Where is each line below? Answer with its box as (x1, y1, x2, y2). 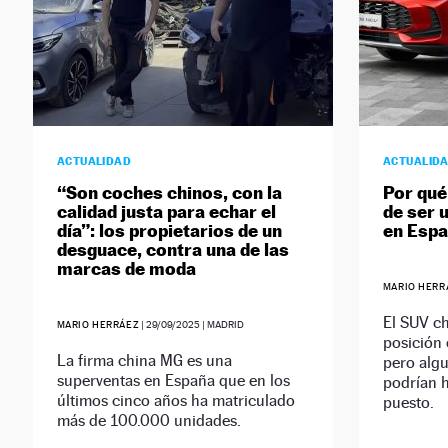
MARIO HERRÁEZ (56, 319, 140, 331)
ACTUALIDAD (56, 154, 132, 169)
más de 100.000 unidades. (56, 411, 241, 431)
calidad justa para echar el (56, 201, 276, 223)
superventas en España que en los (56, 371, 290, 391)
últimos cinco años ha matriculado (56, 391, 295, 411)
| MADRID (200, 319, 245, 331)
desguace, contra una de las (56, 239, 289, 261)
